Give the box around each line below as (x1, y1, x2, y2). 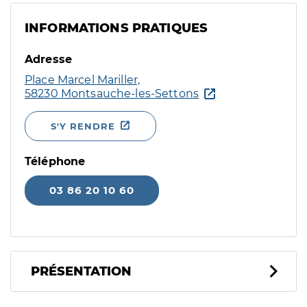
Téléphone (25, 155, 86, 168)
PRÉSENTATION (31, 264, 132, 279)
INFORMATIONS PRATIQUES (25, 21, 208, 36)
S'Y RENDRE (51, 121, 115, 132)
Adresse (25, 53, 73, 66)
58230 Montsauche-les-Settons (25, 87, 199, 100)
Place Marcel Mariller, (25, 73, 140, 86)
